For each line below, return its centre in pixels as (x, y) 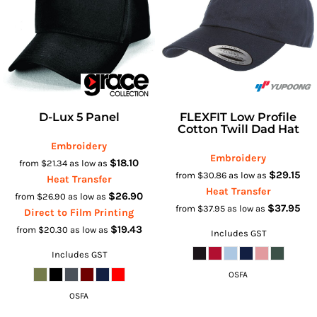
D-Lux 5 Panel (79, 116)
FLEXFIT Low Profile (238, 116)
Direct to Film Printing (79, 212)
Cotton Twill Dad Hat (238, 128)
